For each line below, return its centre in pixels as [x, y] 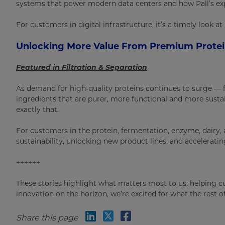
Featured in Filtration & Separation [82, 67]
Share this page [47, 218]
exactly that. [37, 109]
